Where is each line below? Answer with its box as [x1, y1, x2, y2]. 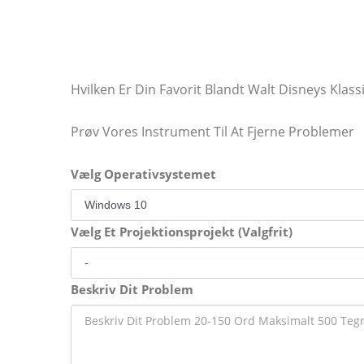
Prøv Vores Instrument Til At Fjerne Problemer [71, 123, 354, 141]
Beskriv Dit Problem [71, 281, 193, 297]
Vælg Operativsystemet [71, 166, 216, 182]
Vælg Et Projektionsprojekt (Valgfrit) [71, 223, 292, 240]
